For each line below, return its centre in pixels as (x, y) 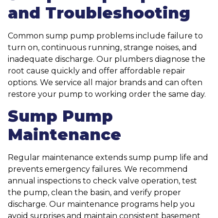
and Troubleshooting (99, 13)
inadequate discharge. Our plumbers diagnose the (107, 59)
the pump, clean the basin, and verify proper (94, 193)
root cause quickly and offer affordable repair (97, 71)
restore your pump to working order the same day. (107, 94)
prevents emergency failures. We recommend (98, 169)
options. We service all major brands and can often (105, 82)
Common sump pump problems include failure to (105, 36)
